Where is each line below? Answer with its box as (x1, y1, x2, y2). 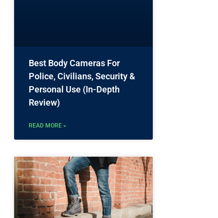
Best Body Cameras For (29, 58, 120, 69)
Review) (29, 97, 60, 108)
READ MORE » (29, 122, 66, 129)
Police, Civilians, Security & (29, 71, 135, 82)
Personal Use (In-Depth (29, 84, 120, 95)
